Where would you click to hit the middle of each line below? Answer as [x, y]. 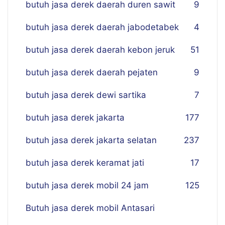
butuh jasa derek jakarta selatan [91, 140]
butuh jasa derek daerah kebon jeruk [100, 50]
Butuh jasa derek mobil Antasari [90, 208]
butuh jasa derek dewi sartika [86, 95]
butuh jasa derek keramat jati [85, 163]
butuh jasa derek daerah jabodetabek [102, 27]
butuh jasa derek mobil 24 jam [87, 185]
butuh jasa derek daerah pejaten [92, 72]
